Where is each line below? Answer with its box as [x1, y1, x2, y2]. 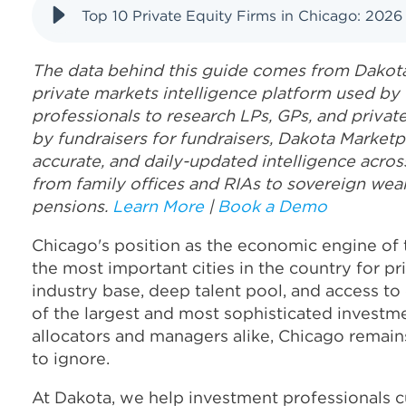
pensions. [32, 196, 112, 217]
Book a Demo [217, 196, 327, 217]
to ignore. [32, 348, 110, 370]
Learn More [112, 196, 204, 217]
